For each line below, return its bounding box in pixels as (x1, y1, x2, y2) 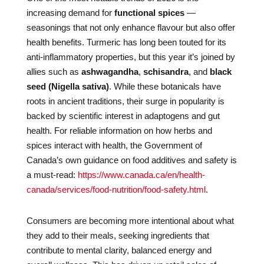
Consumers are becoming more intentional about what (26, 216, 234, 226)
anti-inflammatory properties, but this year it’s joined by (26, 52, 235, 62)
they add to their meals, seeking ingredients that (26, 230, 209, 240)
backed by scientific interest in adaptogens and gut (26, 111, 220, 121)
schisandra (143, 67, 189, 77)
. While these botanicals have (108, 81, 221, 91)
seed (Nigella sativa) (26, 81, 109, 91)
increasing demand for (26, 8, 114, 18)
